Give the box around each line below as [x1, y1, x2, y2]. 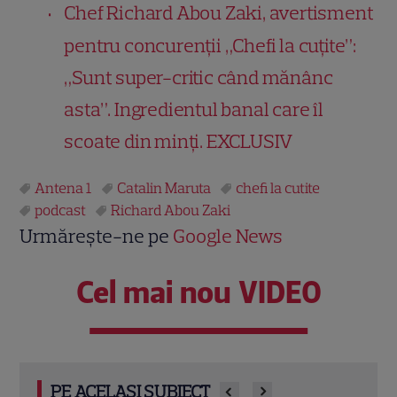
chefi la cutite [236, 178, 321, 197]
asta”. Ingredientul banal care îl [64, 97, 323, 121]
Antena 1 [35, 178, 93, 197]
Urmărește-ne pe [19, 223, 174, 248]
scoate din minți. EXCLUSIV [64, 128, 293, 153]
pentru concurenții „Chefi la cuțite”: [64, 33, 357, 58]
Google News [173, 223, 284, 248]
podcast [35, 200, 87, 219]
